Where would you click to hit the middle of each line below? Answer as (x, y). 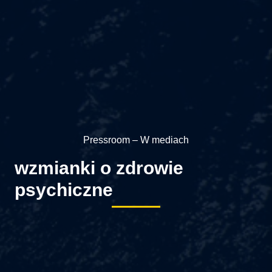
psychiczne (64, 189)
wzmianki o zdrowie (99, 168)
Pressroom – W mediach (136, 140)
